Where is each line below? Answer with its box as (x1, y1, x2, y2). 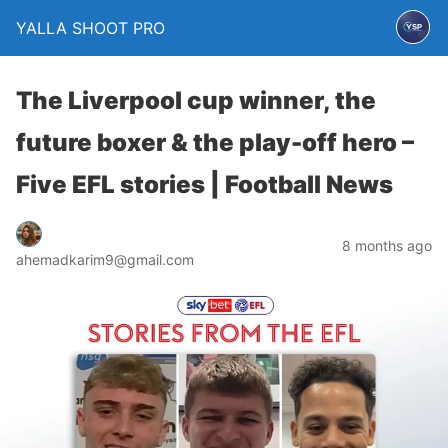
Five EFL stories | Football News (16, 170, 393, 199)
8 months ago (342, 236, 432, 254)
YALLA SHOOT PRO (16, 18, 165, 38)
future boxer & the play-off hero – (16, 128, 414, 157)
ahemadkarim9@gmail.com (16, 250, 194, 268)
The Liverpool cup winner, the (16, 86, 376, 115)
